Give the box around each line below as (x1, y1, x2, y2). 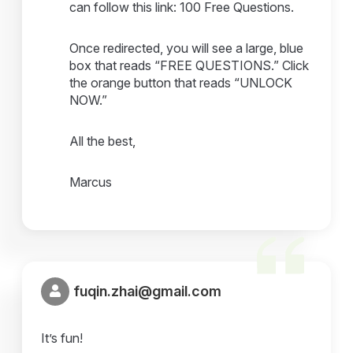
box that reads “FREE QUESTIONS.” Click (69, 57, 310, 73)
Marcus (69, 173, 113, 190)
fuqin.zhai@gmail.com (73, 283, 222, 300)
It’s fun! (41, 329, 84, 346)
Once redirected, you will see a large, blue (69, 39, 304, 56)
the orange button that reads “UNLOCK (69, 74, 293, 91)
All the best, (69, 132, 136, 149)
